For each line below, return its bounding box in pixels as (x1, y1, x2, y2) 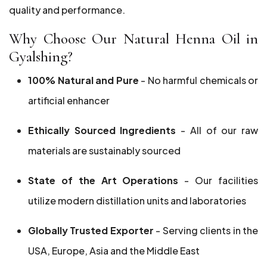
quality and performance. (9, 4, 125, 16)
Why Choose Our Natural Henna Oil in (9, 30, 258, 48)
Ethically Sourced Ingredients (28, 124, 181, 136)
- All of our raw (181, 124, 259, 136)
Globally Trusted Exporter (28, 224, 156, 237)
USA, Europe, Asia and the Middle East (28, 244, 200, 257)
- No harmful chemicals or (138, 74, 258, 86)
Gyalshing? (9, 48, 73, 66)
